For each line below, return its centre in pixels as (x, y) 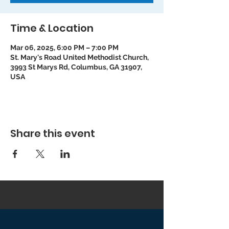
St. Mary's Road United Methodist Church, (79, 57)
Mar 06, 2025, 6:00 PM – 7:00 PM (64, 48)
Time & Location (52, 28)
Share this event (53, 133)
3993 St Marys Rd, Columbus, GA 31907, (76, 67)
